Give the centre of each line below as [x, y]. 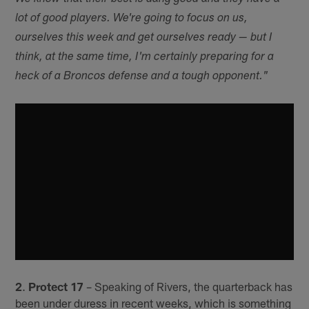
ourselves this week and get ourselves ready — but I [144, 38]
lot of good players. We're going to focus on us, [132, 19]
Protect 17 [56, 287]
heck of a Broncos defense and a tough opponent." [142, 77]
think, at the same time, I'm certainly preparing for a [145, 57]
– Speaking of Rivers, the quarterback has [188, 287]
